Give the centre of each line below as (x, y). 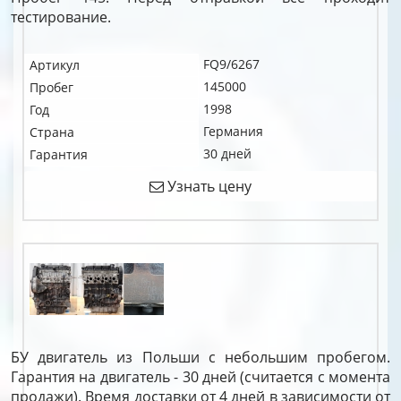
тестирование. (61, 17)
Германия (233, 131)
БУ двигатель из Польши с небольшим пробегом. (200, 357)
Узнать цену (208, 186)
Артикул (55, 65)
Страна (52, 132)
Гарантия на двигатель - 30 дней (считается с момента (200, 377)
